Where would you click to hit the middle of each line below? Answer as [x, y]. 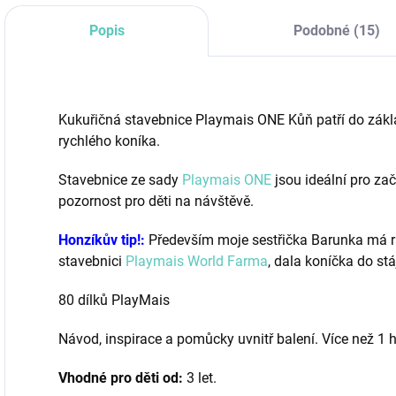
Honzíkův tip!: [103, 240]
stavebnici [92, 261]
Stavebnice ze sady [120, 180]
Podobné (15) [336, 30]
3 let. [200, 378]
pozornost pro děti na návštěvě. [156, 201]
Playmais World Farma [197, 261]
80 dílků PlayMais [114, 300]
